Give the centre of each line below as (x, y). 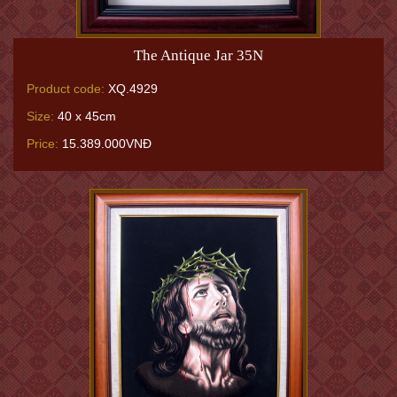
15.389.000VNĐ (105, 144)
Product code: (66, 89)
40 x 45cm (85, 116)
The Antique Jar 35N (198, 55)
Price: (43, 144)
